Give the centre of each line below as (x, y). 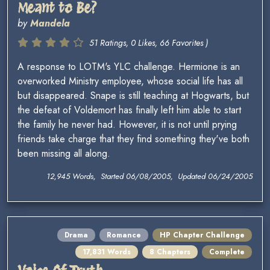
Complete (227, 252)
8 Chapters (170, 252)
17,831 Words (107, 252)
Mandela (50, 24)
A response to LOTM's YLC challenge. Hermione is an (129, 67)
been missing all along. (64, 154)
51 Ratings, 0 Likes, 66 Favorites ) (149, 43)
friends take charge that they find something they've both (133, 139)
